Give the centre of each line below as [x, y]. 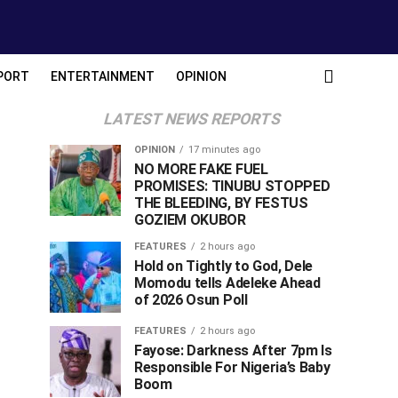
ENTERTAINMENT [103, 76]
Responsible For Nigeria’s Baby [232, 367]
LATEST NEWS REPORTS [192, 119]
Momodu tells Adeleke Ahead [227, 283]
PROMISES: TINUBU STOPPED [232, 186]
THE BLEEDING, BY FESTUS [221, 203]
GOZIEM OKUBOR [190, 220]
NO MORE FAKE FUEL [201, 169]
